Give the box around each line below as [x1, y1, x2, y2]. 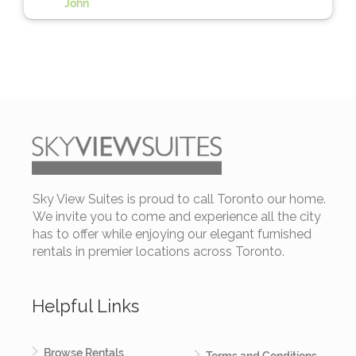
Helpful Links [32, 296, 139, 316]
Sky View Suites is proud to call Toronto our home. [33, 192, 326, 207]
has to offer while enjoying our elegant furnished [33, 226, 311, 242]
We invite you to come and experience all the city [33, 209, 321, 224]
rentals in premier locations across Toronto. [33, 244, 284, 259]
